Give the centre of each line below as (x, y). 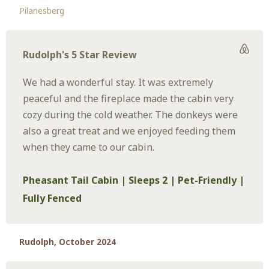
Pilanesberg (42, 11)
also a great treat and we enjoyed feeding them (129, 131)
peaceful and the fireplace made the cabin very (128, 99)
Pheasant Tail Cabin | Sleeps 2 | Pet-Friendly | (134, 180)
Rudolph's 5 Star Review (80, 54)
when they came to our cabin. (89, 147)
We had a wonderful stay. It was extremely (118, 83)
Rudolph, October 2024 (68, 242)
